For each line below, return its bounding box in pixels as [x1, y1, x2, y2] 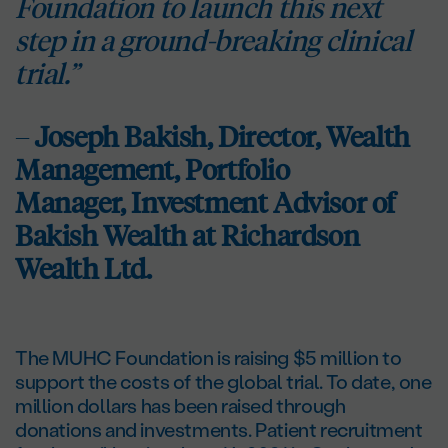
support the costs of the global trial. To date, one [15, 368, 432, 395]
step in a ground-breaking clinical [15, 22, 412, 59]
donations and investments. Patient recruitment [15, 416, 423, 443]
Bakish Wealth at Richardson [15, 217, 360, 254]
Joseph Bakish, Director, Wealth [35, 118, 410, 155]
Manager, [15, 184, 132, 221]
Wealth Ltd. [15, 250, 152, 287]
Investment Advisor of [131, 184, 396, 221]
